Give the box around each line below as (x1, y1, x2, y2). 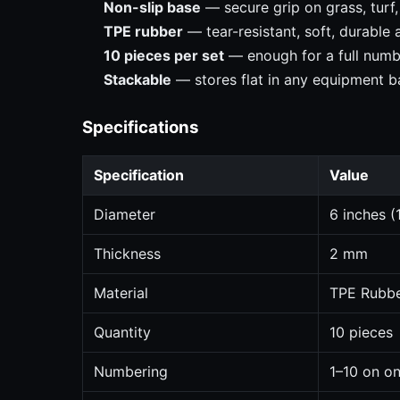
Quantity (94, 323, 151, 342)
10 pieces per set (104, 46, 224, 65)
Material (94, 284, 148, 303)
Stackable (104, 71, 171, 89)
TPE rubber (104, 22, 183, 41)
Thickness (94, 245, 161, 263)
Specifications (82, 117, 199, 138)
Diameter (94, 205, 155, 224)
